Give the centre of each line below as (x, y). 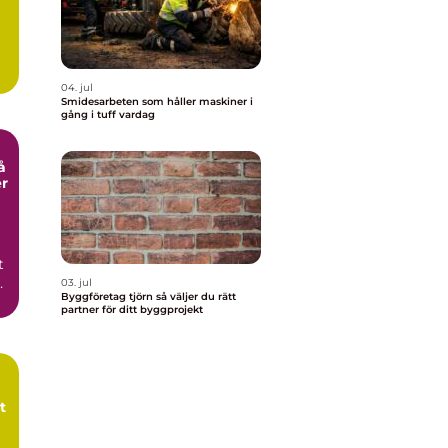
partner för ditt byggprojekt (132, 309)
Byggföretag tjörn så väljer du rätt (108, 296)
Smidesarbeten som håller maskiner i (157, 101)
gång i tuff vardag (108, 114)
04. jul (77, 87)
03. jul (76, 282)
